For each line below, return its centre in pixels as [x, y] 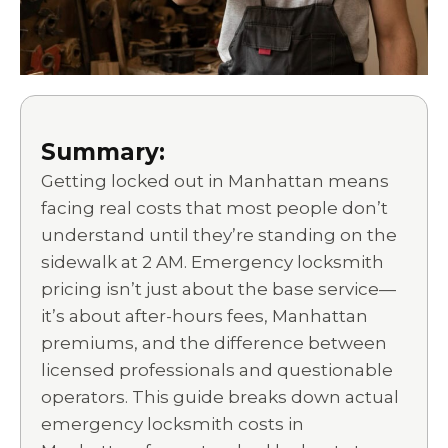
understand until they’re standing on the [219, 234]
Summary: [103, 151]
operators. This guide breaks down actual [220, 396]
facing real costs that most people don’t [214, 207]
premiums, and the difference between [214, 342]
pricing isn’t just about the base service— [218, 288]
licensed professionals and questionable [217, 369]
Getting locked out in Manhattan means [215, 180]
